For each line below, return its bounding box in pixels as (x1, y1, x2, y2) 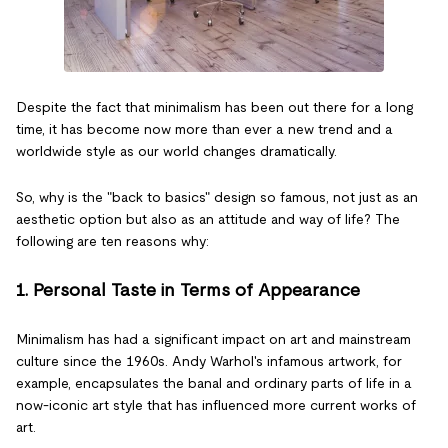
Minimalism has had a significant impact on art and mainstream (16, 331, 411, 347)
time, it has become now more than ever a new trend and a (16, 121, 393, 137)
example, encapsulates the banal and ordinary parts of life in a (16, 375, 412, 391)
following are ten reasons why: (16, 233, 209, 249)
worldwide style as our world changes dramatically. (16, 143, 337, 159)
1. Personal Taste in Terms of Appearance (16, 280, 360, 300)
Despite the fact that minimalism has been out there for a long (16, 99, 413, 115)
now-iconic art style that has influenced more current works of (16, 397, 416, 413)
